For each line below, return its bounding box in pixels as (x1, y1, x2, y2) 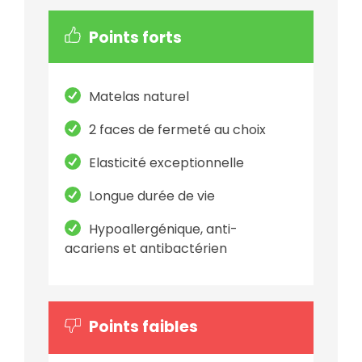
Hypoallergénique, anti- (89, 220, 238, 239)
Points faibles (89, 315, 198, 338)
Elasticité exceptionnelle (89, 154, 244, 173)
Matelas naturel (89, 87, 192, 107)
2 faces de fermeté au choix (89, 120, 269, 140)
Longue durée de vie (89, 187, 215, 206)
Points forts (89, 27, 182, 49)
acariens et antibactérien (65, 239, 227, 259)
